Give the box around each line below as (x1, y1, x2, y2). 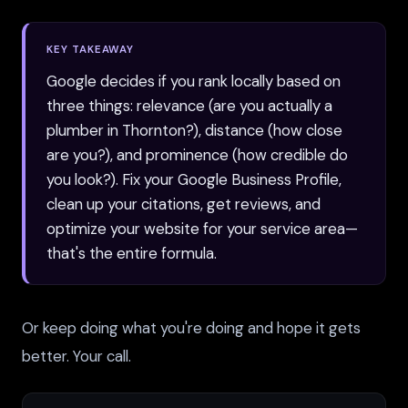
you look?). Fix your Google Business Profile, (46, 168, 342, 189)
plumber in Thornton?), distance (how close (46, 119, 343, 140)
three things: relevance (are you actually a (46, 95, 333, 116)
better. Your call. (22, 345, 131, 366)
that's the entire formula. (46, 242, 218, 263)
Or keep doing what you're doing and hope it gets (22, 317, 361, 338)
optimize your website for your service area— (46, 218, 359, 239)
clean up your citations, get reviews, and (46, 193, 321, 214)
